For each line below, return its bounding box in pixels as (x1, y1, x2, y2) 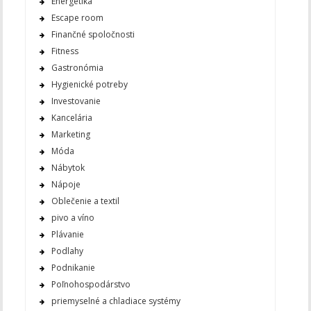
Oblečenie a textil (51, 195, 119, 208)
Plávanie (51, 228, 84, 241)
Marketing (51, 128, 90, 141)
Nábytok (51, 162, 85, 174)
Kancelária (51, 112, 92, 124)
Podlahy (51, 245, 83, 258)
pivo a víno (51, 212, 94, 224)
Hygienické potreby (51, 78, 128, 91)
